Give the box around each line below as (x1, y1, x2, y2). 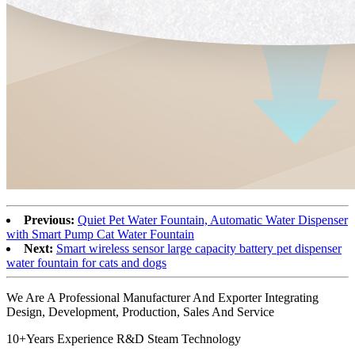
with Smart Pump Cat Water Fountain (6, 227, 194, 241)
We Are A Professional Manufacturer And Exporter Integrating (6, 290, 319, 304)
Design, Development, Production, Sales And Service (6, 304, 274, 319)
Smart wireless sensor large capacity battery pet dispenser (56, 241, 342, 255)
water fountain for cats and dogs (6, 255, 166, 269)
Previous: (24, 212, 74, 227)
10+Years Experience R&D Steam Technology (6, 331, 241, 345)
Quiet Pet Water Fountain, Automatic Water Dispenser (78, 212, 348, 227)
